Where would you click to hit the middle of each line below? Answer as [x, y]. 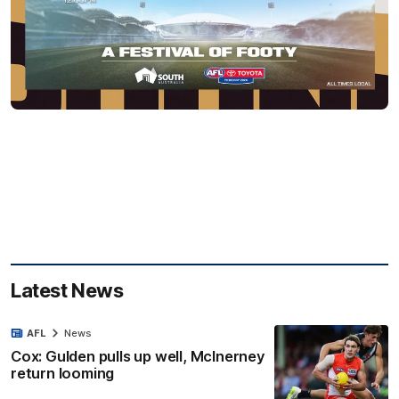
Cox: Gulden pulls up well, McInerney [138, 356]
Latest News [67, 290]
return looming [63, 373]
